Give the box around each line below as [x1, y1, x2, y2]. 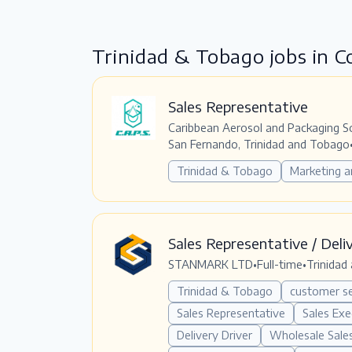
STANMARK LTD [168, 257, 253, 271]
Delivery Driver [177, 328, 252, 342]
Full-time [257, 257, 302, 271]
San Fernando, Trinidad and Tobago [168, 137, 350, 151]
